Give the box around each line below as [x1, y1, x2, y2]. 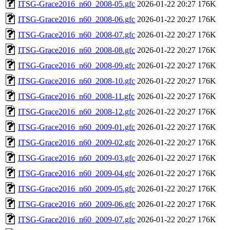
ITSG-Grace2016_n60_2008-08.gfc [18, 45, 135, 54]
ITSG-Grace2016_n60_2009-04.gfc [18, 168, 135, 178]
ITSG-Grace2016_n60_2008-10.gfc [18, 76, 135, 85]
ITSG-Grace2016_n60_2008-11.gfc [18, 91, 135, 101]
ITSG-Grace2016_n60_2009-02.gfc [18, 138, 135, 147]
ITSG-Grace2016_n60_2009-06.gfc [18, 199, 135, 208]
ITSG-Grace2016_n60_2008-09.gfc [18, 61, 135, 70]
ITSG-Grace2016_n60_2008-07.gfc [18, 30, 135, 39]
